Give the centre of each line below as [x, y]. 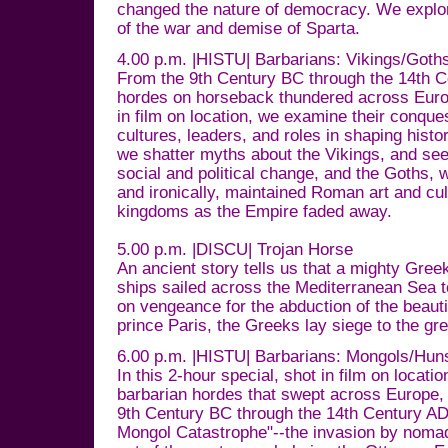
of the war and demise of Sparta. [238, 28]
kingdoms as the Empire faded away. [254, 211]
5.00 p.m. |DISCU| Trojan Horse [235, 249]
